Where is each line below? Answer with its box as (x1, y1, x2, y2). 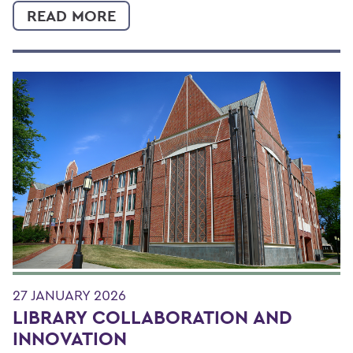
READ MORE (27, 6, 116, 27)
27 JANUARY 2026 (13, 285, 126, 304)
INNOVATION (13, 325, 127, 351)
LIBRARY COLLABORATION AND (13, 304, 292, 329)
